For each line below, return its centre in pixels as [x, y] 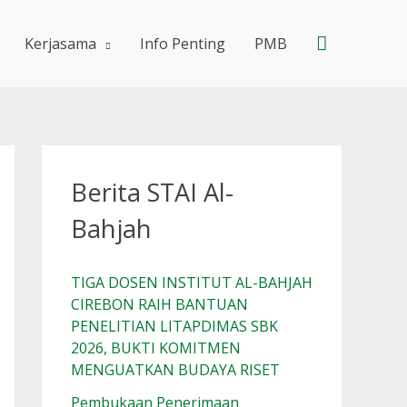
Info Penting [183, 44]
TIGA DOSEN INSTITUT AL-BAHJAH [192, 283]
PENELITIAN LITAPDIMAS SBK [174, 327]
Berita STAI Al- [152, 192]
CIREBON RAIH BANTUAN [159, 305]
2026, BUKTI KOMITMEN [156, 348]
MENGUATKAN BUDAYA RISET [175, 370]
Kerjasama [60, 44]
